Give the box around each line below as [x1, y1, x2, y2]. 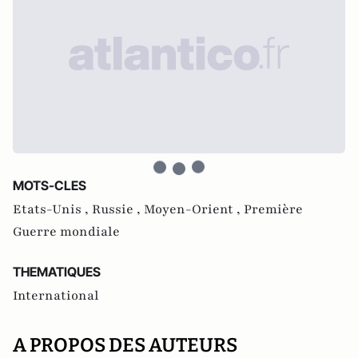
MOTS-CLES [13, 177, 86, 193]
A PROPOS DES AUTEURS [13, 334, 237, 356]
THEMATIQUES [13, 264, 101, 280]
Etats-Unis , [13, 201, 92, 218]
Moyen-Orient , [144, 201, 244, 218]
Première [244, 201, 303, 218]
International [13, 287, 99, 304]
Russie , [92, 201, 144, 218]
